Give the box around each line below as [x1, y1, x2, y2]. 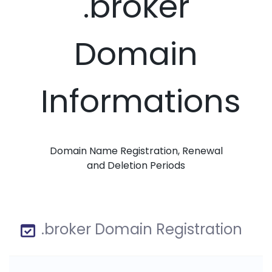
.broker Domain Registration [38, 219, 242, 240]
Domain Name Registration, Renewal [49, 144, 223, 158]
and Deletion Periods [87, 158, 185, 173]
